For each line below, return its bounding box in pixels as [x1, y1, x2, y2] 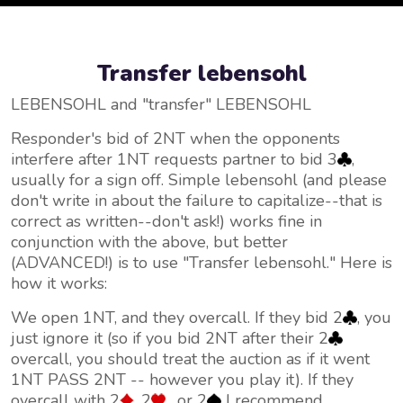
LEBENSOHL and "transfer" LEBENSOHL [11, 94, 311, 115]
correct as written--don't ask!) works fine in [11, 210, 322, 232]
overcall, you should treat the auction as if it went [11, 348, 370, 370]
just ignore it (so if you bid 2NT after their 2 [11, 327, 328, 349]
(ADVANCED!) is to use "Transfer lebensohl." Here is [11, 252, 392, 273]
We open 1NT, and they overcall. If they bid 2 [11, 307, 343, 328]
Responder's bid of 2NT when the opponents [11, 128, 340, 149]
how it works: [11, 273, 107, 294]
